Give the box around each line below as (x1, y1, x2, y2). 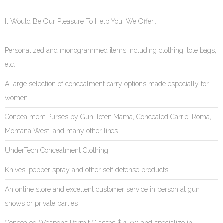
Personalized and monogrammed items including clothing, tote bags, (5, 46, 216, 55)
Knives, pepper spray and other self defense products (5, 166, 168, 174)
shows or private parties (5, 199, 78, 208)
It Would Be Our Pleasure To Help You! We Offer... (5, 17, 158, 26)
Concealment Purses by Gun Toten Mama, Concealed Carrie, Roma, (5, 113, 211, 121)
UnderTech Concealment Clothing (5, 146, 108, 155)
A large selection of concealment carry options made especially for (5, 80, 209, 88)
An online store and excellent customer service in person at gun (5, 185, 200, 194)
